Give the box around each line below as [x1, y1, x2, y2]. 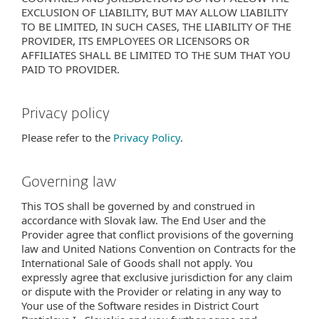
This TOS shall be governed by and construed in [21, 199, 255, 213]
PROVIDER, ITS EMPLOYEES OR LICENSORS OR [21, 33, 249, 48]
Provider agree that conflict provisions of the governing [21, 227, 293, 241]
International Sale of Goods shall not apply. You [21, 256, 253, 270]
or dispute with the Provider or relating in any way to [21, 284, 281, 298]
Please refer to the [21, 130, 113, 145]
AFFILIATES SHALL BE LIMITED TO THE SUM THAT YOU [21, 48, 291, 62]
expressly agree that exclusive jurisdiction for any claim [21, 270, 293, 284]
